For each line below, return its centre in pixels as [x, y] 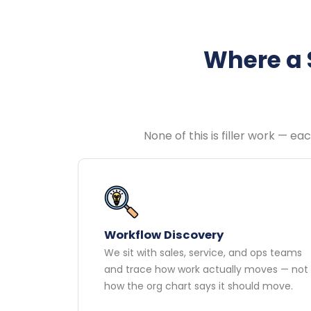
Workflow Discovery [164, 235]
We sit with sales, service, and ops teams [203, 253]
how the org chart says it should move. [199, 286]
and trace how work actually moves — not [207, 270]
